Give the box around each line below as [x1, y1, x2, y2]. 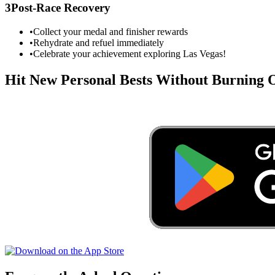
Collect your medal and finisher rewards [33, 26, 188, 37]
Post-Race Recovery [11, 1, 110, 15]
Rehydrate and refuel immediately [33, 37, 164, 48]
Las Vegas [183, 48, 223, 59]
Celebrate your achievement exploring [33, 48, 183, 59]
